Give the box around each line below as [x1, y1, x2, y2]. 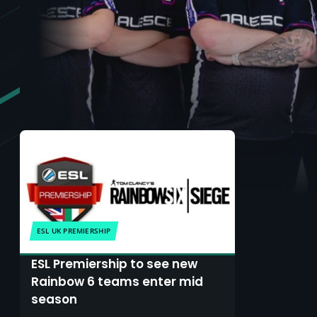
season [31, 291, 77, 308]
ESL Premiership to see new [31, 255, 197, 272]
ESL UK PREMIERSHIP [37, 226, 111, 236]
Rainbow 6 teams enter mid [31, 273, 203, 290]
